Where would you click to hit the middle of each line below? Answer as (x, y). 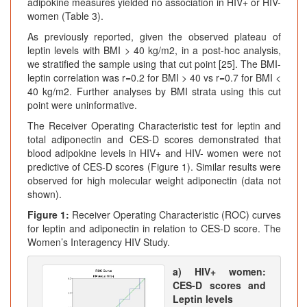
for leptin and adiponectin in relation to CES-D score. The (154, 229)
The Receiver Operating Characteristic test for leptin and (154, 126)
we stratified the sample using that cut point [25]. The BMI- (154, 64)
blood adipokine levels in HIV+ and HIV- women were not (154, 153)
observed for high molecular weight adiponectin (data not (154, 181)
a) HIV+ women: (219, 272)
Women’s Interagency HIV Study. (99, 242)
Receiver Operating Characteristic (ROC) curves (175, 215)
